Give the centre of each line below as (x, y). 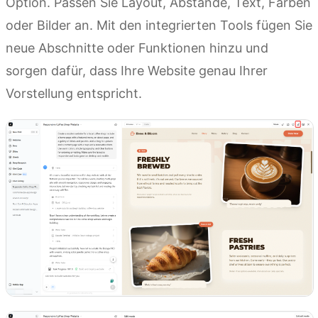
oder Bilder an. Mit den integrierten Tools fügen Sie (159, 26)
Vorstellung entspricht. (74, 94)
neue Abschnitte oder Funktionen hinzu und (137, 48)
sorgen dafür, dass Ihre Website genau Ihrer (137, 71)
